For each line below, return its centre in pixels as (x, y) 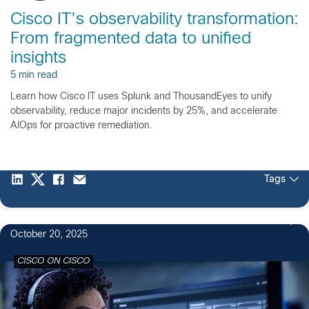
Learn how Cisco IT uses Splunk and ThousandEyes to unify (141, 97)
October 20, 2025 (49, 235)
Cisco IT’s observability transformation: (154, 20)
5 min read (34, 75)
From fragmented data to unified (131, 39)
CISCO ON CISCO (53, 261)
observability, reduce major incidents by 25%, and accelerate (144, 111)
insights (38, 58)
